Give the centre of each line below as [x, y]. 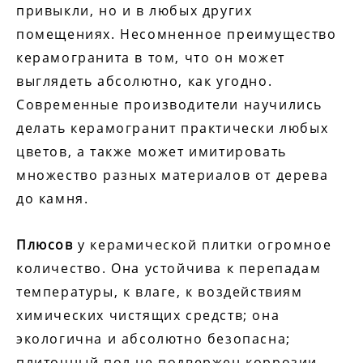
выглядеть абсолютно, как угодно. [145, 81]
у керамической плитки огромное [203, 245]
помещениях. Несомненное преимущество [177, 34]
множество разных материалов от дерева [173, 175]
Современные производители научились [169, 105]
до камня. [53, 199]
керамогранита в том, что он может [151, 58]
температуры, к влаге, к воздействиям [160, 292]
